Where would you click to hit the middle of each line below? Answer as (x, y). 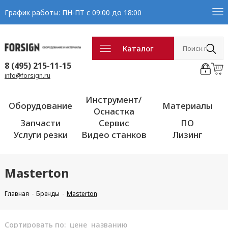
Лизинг (188, 135)
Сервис (114, 123)
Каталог (138, 48)
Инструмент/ (114, 99)
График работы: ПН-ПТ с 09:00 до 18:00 (73, 12)
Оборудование (41, 105)
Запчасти (41, 123)
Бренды (48, 194)
